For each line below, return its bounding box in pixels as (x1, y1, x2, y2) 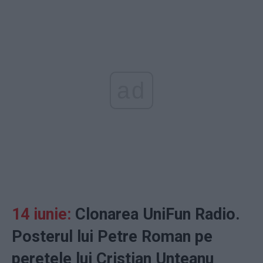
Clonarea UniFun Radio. (71, 205, 240, 224)
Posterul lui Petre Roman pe (12, 227, 213, 247)
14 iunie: (12, 205, 71, 224)
